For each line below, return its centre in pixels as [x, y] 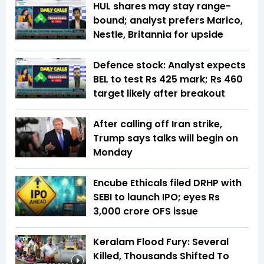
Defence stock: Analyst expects [169, 65]
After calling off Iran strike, [158, 124]
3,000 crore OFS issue [146, 212]
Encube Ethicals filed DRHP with [167, 183]
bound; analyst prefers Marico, [168, 21]
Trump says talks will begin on [166, 138]
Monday [113, 153]
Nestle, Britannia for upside [158, 35]
